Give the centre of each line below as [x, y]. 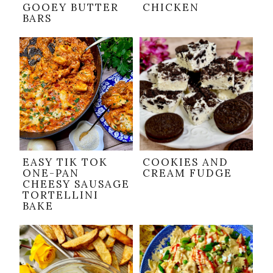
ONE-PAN [51, 173]
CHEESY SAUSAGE [76, 184]
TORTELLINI [61, 195]
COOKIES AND [186, 162]
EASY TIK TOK [65, 162]
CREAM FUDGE [187, 173]
